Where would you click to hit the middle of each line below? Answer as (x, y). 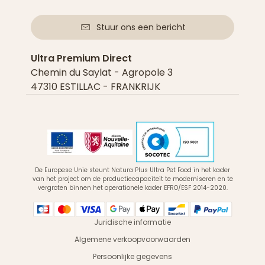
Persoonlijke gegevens (132, 256)
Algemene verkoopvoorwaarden (132, 239)
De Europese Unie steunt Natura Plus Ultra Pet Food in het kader (132, 170)
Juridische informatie (132, 222)
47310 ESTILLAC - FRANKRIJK (96, 87)
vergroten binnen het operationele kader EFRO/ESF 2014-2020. (132, 188)
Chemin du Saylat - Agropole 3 (102, 72)
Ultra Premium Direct (81, 58)
